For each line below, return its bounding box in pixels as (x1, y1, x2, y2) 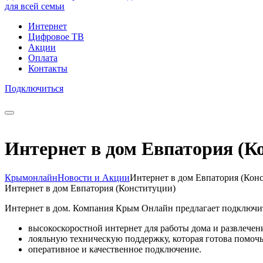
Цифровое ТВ (28, 32, 84, 42)
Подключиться (5, 83, 63, 93)
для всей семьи (5, 1, 65, 11)
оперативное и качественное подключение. (28, 244, 201, 254)
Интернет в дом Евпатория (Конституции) (5, 183, 176, 193)
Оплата (28, 53, 58, 63)
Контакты (28, 63, 68, 73)
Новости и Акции (58, 172, 130, 183)
